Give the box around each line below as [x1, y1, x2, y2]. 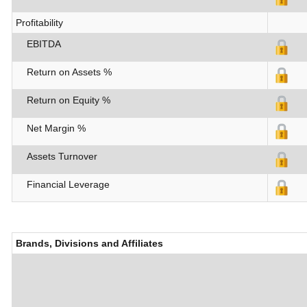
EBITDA [16, 38, 61, 50]
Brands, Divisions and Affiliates [16, 238, 163, 249]
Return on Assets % [16, 66, 112, 78]
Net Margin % [16, 123, 86, 134]
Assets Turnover [16, 151, 97, 162]
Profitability [16, 17, 63, 29]
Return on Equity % [16, 95, 110, 106]
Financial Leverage [16, 179, 110, 191]
